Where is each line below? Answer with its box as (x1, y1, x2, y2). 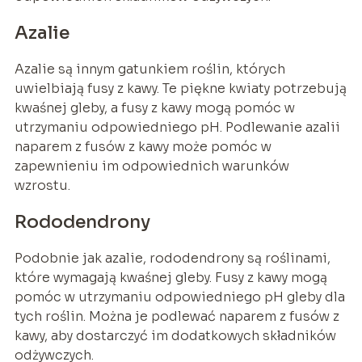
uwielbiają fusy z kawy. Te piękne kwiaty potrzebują (14, 80, 347, 98)
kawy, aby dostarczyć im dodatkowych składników (14, 327, 336, 345)
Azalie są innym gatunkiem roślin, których (14, 61, 285, 78)
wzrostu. (14, 177, 70, 195)
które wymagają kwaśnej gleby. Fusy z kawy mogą (14, 269, 327, 287)
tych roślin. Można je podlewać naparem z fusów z (14, 308, 339, 326)
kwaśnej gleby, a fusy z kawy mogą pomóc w (14, 99, 295, 117)
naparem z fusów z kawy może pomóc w (14, 138, 271, 156)
